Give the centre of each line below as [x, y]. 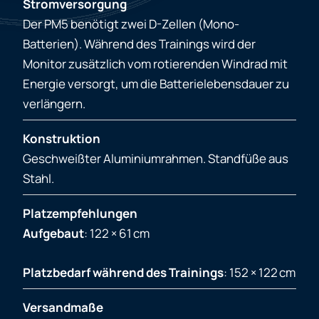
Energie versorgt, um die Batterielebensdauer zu [156, 84]
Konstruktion [62, 139]
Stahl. [38, 179]
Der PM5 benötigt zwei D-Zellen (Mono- [131, 24]
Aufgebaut [53, 234]
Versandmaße [63, 308]
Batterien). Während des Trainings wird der [139, 44]
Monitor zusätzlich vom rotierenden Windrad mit [155, 64]
